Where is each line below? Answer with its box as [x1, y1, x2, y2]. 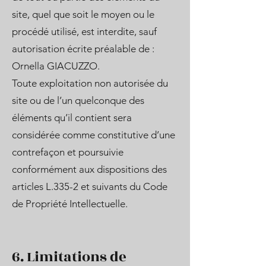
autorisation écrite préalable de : [12, 43, 154, 55]
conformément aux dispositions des [12, 163, 167, 175]
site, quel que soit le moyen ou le [12, 8, 154, 20]
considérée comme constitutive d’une [12, 129, 175, 141]
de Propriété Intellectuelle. [12, 198, 128, 210]
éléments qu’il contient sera [12, 112, 132, 123]
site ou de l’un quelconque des [12, 94, 144, 106]
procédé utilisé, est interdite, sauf [12, 26, 157, 37]
